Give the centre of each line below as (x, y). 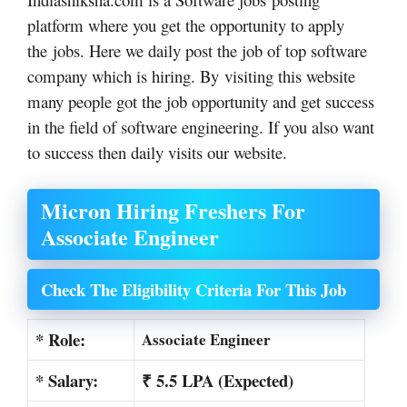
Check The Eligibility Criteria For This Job (194, 289)
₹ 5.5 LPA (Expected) (218, 380)
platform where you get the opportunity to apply (186, 25)
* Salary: (67, 380)
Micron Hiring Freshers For (173, 210)
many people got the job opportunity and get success (201, 102)
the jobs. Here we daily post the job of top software (197, 51)
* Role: (60, 339)
